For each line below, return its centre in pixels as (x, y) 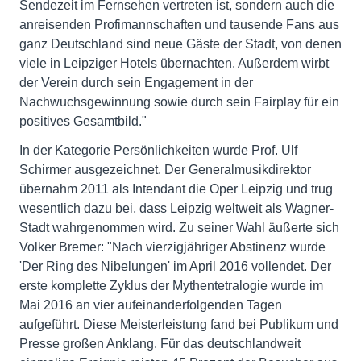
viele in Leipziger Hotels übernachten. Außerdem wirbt (174, 63)
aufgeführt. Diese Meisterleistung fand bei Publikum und (179, 324)
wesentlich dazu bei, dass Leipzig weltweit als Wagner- (176, 208)
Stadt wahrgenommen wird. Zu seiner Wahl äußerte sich (179, 227)
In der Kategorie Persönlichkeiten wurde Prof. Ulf (158, 150)
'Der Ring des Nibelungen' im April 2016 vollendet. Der (175, 266)
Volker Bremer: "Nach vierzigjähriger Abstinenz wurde (172, 247)
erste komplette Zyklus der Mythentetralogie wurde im (171, 285)
